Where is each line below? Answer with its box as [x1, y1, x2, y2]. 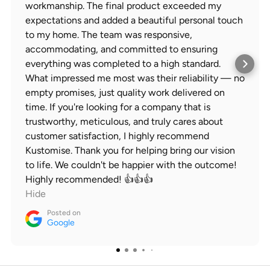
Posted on [47, 209, 81, 217]
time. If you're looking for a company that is [25, 101, 210, 113]
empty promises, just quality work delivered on [25, 87, 225, 98]
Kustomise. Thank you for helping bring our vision [25, 145, 235, 156]
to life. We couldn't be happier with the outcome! [25, 159, 237, 171]
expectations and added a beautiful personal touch [25, 14, 243, 26]
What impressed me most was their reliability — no [25, 72, 245, 84]
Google [47, 218, 75, 228]
